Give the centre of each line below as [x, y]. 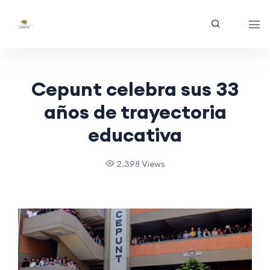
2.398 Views [141, 164]
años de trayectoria [135, 112]
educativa [135, 135]
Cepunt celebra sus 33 [135, 89]
